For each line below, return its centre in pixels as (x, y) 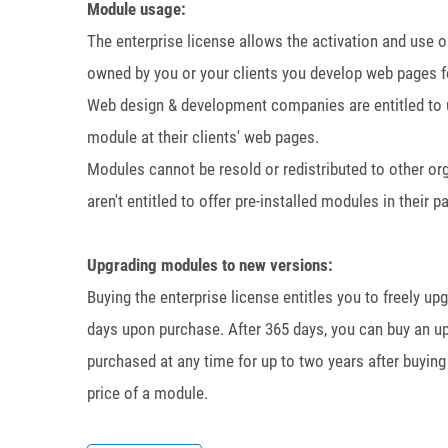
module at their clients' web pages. (203, 137)
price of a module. (147, 393)
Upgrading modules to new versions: (210, 265)
